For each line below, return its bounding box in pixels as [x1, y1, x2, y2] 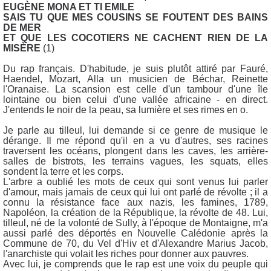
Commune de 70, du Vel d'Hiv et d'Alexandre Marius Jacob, [3, 238, 268, 249]
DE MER [3, 22, 41, 33]
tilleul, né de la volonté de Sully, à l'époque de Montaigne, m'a [3, 217, 268, 228]
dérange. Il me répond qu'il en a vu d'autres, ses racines [3, 135, 268, 146]
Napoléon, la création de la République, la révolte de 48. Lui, [3, 207, 268, 218]
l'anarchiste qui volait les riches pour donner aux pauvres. [3, 248, 249, 259]
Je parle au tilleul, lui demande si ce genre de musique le [3, 125, 268, 135]
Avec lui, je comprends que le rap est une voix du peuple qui [3, 258, 268, 269]
